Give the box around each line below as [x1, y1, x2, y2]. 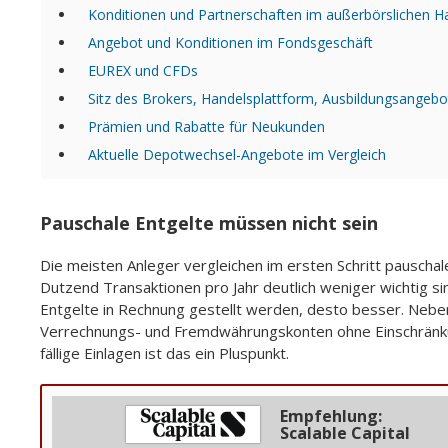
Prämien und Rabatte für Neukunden [88, 117, 325, 136]
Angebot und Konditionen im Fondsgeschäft [88, 33, 373, 52]
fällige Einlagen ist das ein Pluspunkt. [40, 343, 289, 364]
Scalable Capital [279, 421, 410, 444]
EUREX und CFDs [88, 61, 198, 80]
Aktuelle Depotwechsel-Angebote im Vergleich [88, 145, 386, 164]
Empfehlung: [279, 404, 382, 427]
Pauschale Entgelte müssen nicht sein [40, 211, 378, 236]
